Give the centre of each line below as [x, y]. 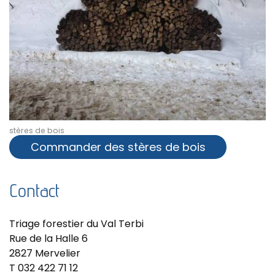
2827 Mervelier [45, 253]
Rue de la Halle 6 [48, 238]
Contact [34, 190]
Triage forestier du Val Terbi [76, 223]
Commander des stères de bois [118, 147]
